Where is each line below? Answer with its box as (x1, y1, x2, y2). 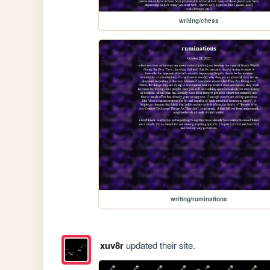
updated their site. (123, 238, 195, 251)
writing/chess (179, 16, 219, 25)
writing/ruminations (171, 195, 228, 204)
